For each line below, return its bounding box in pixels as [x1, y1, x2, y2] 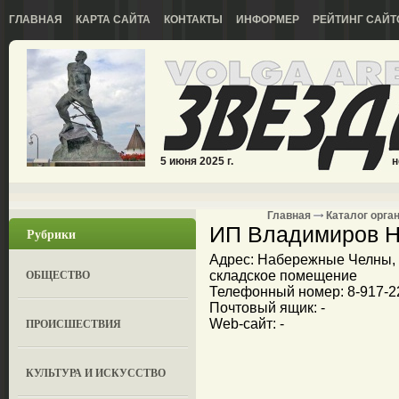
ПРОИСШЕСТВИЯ [26, 316, 122, 331]
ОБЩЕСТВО [26, 267, 91, 282]
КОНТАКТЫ [164, 13, 223, 26]
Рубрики [27, 224, 76, 243]
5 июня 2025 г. [160, 155, 233, 167]
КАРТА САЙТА [76, 13, 151, 26]
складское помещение [209, 268, 357, 283]
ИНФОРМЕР [236, 13, 299, 26]
